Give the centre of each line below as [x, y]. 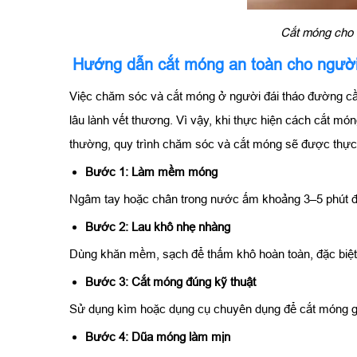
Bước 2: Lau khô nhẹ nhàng [158, 226]
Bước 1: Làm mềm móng [151, 171]
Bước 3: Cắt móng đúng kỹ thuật [171, 281]
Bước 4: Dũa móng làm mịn [158, 336]
